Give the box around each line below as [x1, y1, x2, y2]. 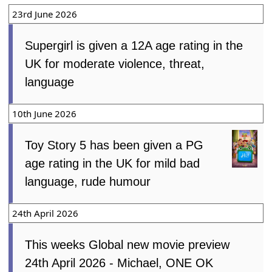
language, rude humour [25, 175, 151, 189]
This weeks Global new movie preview [25, 239, 230, 253]
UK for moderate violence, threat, [25, 58, 205, 72]
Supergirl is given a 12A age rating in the [25, 39, 243, 53]
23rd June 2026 [12, 8, 78, 21]
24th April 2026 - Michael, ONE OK [25, 257, 214, 271]
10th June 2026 [12, 108, 77, 121]
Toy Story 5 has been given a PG [25, 139, 204, 153]
